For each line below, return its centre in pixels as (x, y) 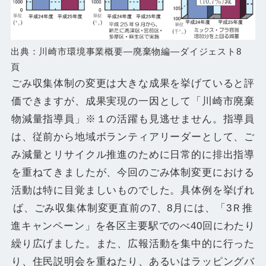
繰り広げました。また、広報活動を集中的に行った (133, 243)
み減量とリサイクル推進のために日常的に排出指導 (133, 154)
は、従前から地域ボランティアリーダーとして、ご (133, 137)
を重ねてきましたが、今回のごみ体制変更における (133, 172)
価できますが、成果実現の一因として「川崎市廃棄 (133, 101)
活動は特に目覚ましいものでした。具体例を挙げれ (133, 190)
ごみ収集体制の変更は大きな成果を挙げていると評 (133, 83)
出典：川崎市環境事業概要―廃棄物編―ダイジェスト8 (126, 51)
